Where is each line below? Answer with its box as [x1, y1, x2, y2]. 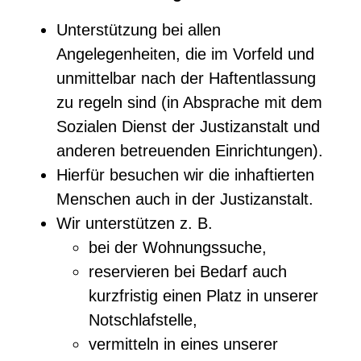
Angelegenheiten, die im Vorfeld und [56, 44, 314, 63]
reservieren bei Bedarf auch [89, 262, 287, 280]
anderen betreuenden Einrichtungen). [56, 141, 323, 160]
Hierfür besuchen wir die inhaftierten [56, 165, 314, 184]
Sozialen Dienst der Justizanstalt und [56, 117, 320, 135]
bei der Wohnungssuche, [89, 238, 272, 256]
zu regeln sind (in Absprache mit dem [56, 93, 322, 111]
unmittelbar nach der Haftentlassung [56, 68, 316, 87]
